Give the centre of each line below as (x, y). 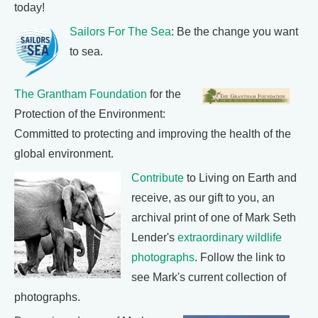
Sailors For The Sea (120, 32)
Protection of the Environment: (90, 114)
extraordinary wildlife (230, 238)
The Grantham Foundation (81, 94)
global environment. (64, 154)
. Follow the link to (240, 258)
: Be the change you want (234, 32)
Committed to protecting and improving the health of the (153, 134)
